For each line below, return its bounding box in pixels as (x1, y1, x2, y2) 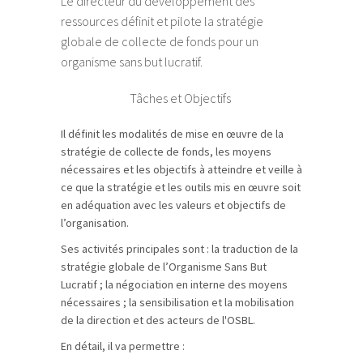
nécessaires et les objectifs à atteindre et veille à (61, 162, 302, 177)
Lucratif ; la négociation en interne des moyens (61, 277, 288, 292)
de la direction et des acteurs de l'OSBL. (61, 313, 255, 327)
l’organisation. (61, 216, 129, 230)
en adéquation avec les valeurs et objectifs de (61, 198, 286, 212)
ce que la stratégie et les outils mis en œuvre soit (61, 180, 301, 194)
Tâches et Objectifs (130, 90, 233, 106)
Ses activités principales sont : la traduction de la (61, 241, 298, 256)
